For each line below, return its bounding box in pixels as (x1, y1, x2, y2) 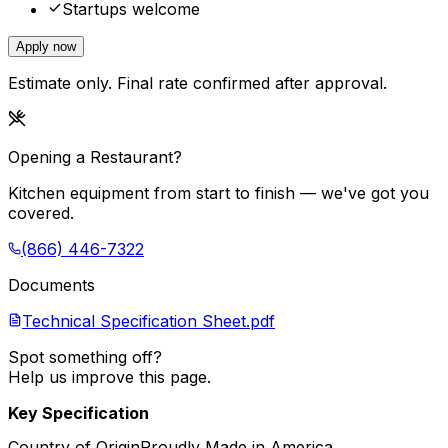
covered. (8, 203, 74, 224)
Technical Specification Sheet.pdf (22, 311, 275, 332)
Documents (8, 275, 95, 296)
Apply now (16, 39, 76, 55)
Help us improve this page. (8, 367, 211, 388)
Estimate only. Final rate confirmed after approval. (8, 73, 387, 94)
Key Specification (8, 403, 149, 424)
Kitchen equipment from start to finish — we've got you (8, 183, 429, 204)
